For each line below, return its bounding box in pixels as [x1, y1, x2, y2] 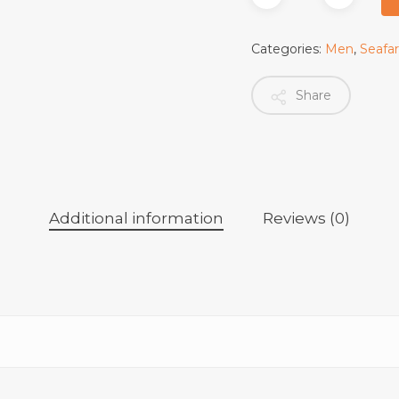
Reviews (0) [263, 209, 350, 227]
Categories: [251, 41, 326, 57]
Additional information [49, 209, 224, 227]
